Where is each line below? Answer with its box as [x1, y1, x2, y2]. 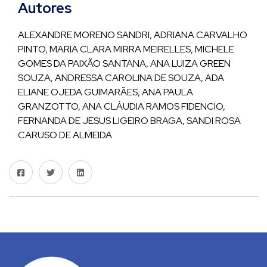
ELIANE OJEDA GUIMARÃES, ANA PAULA [18, 86, 193, 98]
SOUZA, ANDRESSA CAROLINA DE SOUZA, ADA [18, 72, 224, 84]
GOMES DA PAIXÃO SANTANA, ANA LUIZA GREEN [18, 57, 231, 70]
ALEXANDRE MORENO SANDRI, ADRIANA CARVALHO [18, 29, 247, 41]
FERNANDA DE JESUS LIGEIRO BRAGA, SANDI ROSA [18, 114, 241, 127]
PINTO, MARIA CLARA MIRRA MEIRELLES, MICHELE [18, 43, 234, 55]
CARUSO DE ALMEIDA [18, 129, 112, 141]
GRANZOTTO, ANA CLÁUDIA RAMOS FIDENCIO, [18, 100, 225, 113]
